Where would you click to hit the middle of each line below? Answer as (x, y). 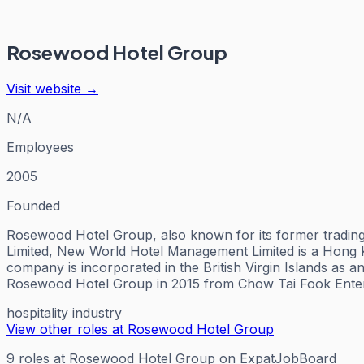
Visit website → (52, 88)
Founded (33, 205)
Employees (40, 147)
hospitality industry (64, 312)
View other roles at (67, 329)
